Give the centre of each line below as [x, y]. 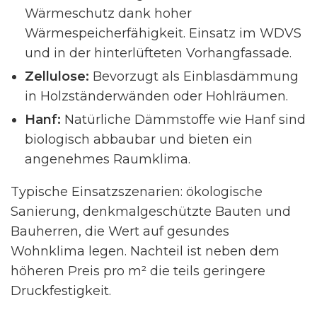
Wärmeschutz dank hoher [108, 13]
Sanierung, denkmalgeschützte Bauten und [151, 211]
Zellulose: [57, 76]
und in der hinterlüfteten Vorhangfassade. [158, 53]
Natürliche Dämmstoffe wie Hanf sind [183, 119]
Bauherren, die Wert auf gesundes [120, 231]
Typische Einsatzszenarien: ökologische [137, 191]
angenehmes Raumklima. [108, 159]
